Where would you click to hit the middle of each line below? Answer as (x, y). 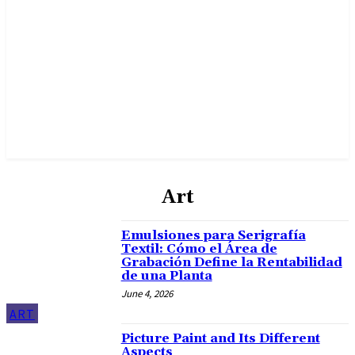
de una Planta (166, 276)
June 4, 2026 (147, 294)
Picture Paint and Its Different (220, 338)
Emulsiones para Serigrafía (213, 235)
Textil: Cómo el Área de (199, 249)
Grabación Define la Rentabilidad (231, 262)
